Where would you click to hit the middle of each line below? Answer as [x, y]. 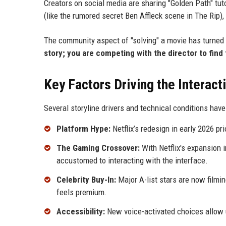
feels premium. [82, 192]
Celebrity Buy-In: [86, 180]
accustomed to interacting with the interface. [132, 161]
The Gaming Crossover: [98, 148]
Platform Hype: [83, 129]
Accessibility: [81, 211]
